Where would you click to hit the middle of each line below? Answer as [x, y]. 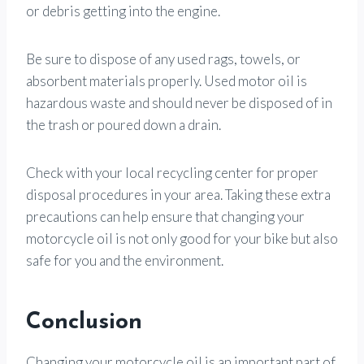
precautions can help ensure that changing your [165, 216]
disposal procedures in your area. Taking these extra [178, 194]
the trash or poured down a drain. [123, 124]
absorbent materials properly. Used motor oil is [167, 80]
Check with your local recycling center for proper [172, 172]
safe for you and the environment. [125, 260]
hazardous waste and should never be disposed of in [179, 102]
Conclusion [84, 322]
